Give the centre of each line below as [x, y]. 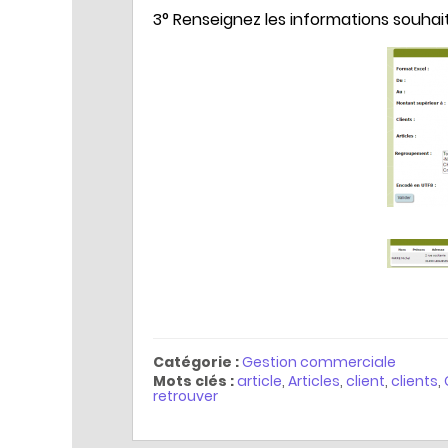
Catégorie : [196, 362]
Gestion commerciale [319, 362]
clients [414, 381]
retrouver [185, 396]
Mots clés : [193, 381]
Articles [314, 381]
